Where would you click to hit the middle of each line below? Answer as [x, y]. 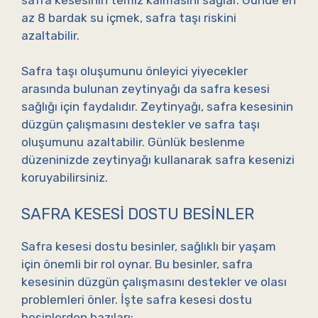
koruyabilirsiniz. [65, 178]
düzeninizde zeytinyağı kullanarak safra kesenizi [158, 160]
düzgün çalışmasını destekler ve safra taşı [141, 125]
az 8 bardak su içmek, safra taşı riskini [129, 17]
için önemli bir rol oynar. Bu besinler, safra [137, 264]
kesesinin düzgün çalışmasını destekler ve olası [154, 281]
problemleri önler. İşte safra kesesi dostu [137, 299]
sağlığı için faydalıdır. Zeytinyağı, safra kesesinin [157, 107]
